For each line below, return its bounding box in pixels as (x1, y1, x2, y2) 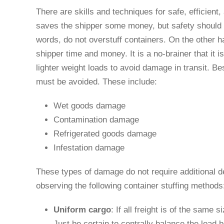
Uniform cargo (53, 204, 111, 214)
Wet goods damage (53, 100, 125, 110)
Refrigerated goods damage (53, 128, 156, 138)
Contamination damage (53, 114, 139, 124)
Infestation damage (53, 142, 124, 152)
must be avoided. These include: (36, 76, 159, 86)
